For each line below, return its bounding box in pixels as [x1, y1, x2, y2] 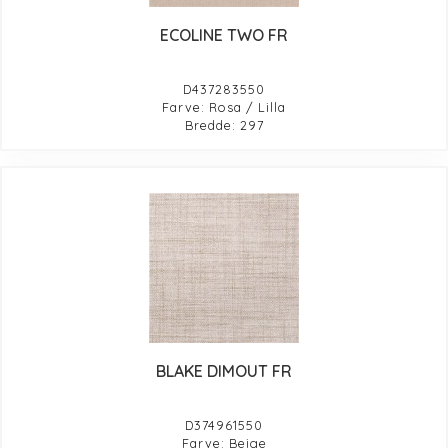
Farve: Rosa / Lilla [162, 98, 286, 115]
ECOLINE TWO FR [160, 24, 288, 45]
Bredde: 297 [184, 116, 264, 133]
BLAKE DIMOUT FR [156, 360, 292, 381]
